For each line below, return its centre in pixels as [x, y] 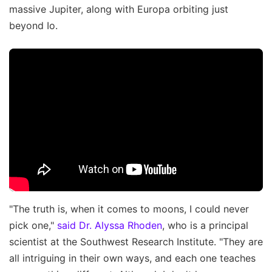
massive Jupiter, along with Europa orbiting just [119, 9]
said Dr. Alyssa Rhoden [110, 226]
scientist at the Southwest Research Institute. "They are [136, 242]
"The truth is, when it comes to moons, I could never [129, 209]
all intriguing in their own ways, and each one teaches [132, 258]
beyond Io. [33, 26]
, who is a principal [205, 226]
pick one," [33, 226]
